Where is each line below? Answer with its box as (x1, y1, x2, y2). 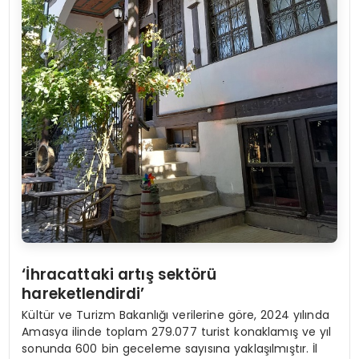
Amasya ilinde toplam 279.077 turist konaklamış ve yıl (22, 324, 332, 341)
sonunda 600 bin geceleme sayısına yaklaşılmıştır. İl (22, 341, 318, 357)
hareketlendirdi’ (22, 282, 145, 305)
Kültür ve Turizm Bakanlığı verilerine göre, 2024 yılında (22, 307, 329, 324)
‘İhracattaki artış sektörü (22, 263, 217, 285)
